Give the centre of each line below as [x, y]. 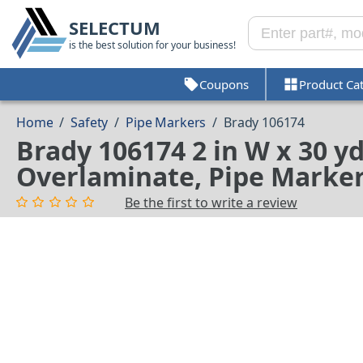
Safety [90, 123]
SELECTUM [115, 27]
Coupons [224, 84]
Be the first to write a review [211, 203]
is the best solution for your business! [152, 45]
